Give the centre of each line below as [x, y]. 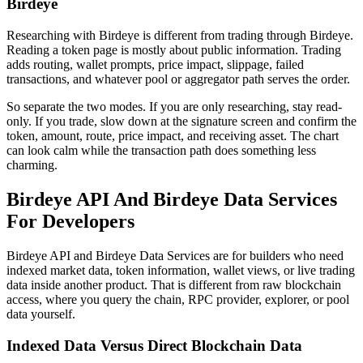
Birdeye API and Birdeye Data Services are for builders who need [175, 255]
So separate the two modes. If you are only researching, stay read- [174, 107]
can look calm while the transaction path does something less [161, 151]
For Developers [70, 222]
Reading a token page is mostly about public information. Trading [174, 50]
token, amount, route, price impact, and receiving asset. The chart [173, 136]
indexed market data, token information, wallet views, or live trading [181, 270]
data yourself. [41, 314]
